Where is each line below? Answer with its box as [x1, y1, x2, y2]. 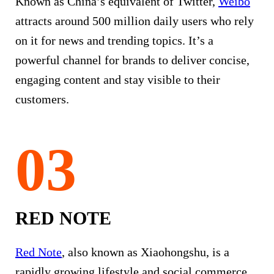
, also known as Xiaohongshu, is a [62, 245, 229, 259]
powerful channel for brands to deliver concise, [15, 53, 250, 67]
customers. [15, 92, 69, 106]
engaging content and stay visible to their [15, 72, 220, 86]
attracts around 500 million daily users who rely [15, 13, 254, 28]
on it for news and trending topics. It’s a [15, 33, 213, 47]
